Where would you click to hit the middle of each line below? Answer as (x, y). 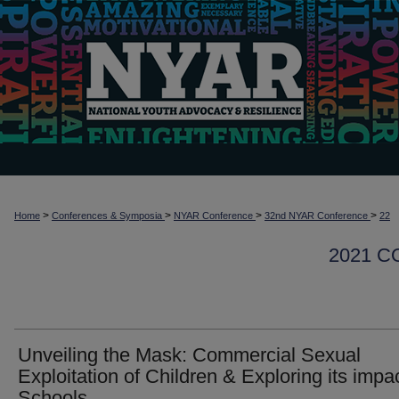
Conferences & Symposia (108, 216)
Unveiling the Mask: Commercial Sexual (189, 355)
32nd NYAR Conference (318, 216)
